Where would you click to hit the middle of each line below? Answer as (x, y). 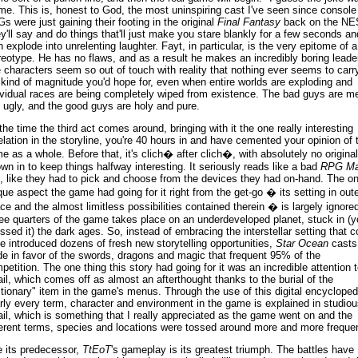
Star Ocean (302, 243)
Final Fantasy (249, 22)
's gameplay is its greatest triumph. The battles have (232, 350)
